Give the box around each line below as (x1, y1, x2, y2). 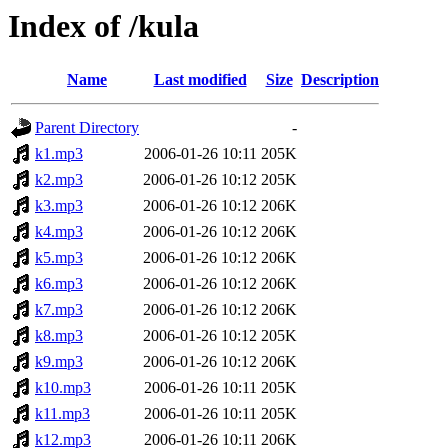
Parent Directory (35, 119, 139, 137)
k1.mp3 (35, 145, 83, 163)
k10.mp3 (35, 379, 91, 397)
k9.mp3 (35, 353, 83, 371)
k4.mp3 (35, 223, 83, 241)
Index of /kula (8, 8, 199, 44)
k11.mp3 (35, 405, 90, 423)
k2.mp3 (35, 171, 83, 189)
